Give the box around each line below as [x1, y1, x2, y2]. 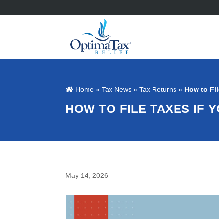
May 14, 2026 [66, 172, 109, 179]
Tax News [102, 86, 134, 93]
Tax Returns [139, 86, 177, 93]
